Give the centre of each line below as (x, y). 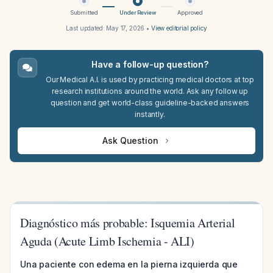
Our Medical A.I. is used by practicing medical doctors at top (150, 80)
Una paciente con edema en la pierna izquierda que (129, 264)
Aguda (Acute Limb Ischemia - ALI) (107, 241)
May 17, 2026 (126, 28)
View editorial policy (179, 28)
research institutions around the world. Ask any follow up (150, 91)
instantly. (150, 114)
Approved (190, 12)
